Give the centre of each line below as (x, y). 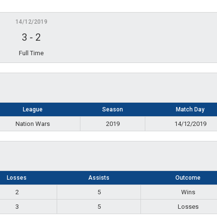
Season (112, 110)
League (32, 110)
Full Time (31, 53)
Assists (99, 178)
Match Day (190, 110)
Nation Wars (33, 124)
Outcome (188, 178)
